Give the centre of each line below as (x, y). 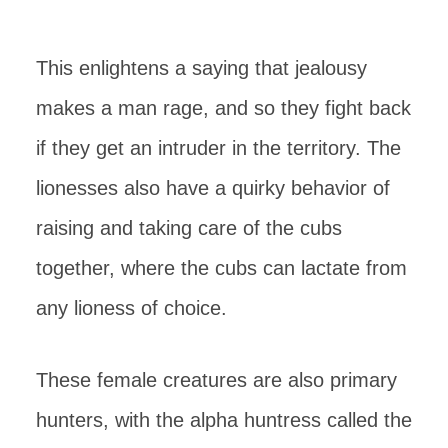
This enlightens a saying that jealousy (201, 67)
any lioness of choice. (131, 307)
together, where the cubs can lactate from (221, 267)
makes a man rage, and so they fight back (223, 107)
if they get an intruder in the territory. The (218, 147)
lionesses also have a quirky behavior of (213, 187)
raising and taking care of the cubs (189, 227)
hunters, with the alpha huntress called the (224, 419)
